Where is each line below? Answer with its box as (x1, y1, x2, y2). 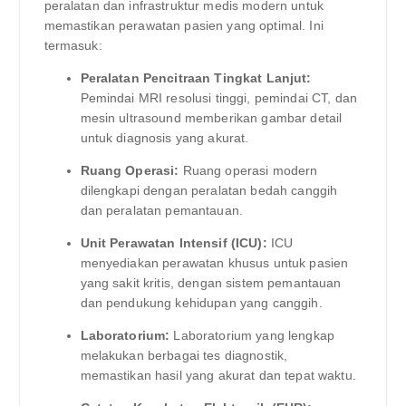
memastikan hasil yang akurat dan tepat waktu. (80, 368, 356, 383)
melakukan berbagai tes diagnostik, (80, 348, 288, 363)
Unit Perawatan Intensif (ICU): (80, 236, 267, 251)
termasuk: (43, 37, 102, 53)
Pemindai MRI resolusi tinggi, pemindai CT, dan (80, 91, 357, 106)
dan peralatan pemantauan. (80, 203, 244, 218)
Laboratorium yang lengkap (169, 328, 335, 343)
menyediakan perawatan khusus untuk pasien (80, 256, 349, 271)
